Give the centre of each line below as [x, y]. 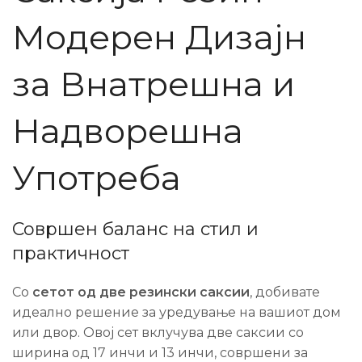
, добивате [285, 292]
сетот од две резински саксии [141, 292]
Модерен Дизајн [159, 37]
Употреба [97, 178]
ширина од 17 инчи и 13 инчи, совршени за [160, 353]
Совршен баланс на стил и [135, 229]
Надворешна [128, 131]
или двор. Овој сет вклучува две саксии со [158, 333]
